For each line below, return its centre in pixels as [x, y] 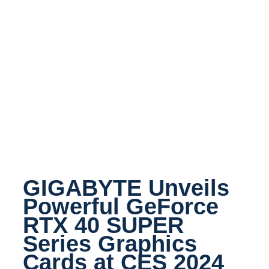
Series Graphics [110, 244]
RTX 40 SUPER [103, 225]
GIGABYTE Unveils [126, 188]
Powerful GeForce [121, 207]
